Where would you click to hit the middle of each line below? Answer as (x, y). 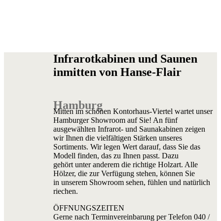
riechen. (66, 191)
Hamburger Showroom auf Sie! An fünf (115, 120)
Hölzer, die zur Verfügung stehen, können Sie (124, 174)
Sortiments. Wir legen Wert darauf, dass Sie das (127, 147)
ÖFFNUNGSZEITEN (89, 208)
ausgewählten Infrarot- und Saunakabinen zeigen (129, 129)
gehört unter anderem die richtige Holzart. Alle (126, 165)
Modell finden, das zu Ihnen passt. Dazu (116, 156)
